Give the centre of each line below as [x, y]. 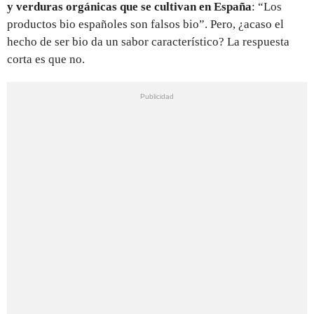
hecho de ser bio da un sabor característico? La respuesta [148, 41]
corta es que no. [46, 59]
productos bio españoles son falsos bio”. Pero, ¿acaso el [145, 24]
